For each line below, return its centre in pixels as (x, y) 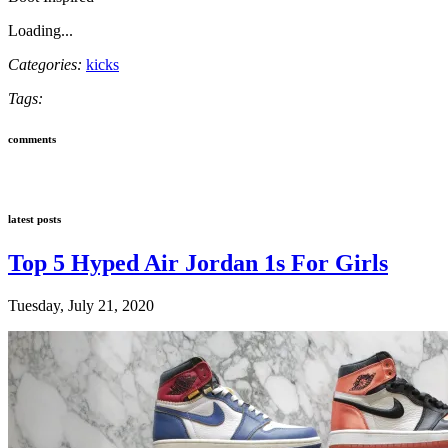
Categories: (45, 64)
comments (32, 138)
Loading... (40, 30)
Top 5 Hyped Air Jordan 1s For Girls (198, 262)
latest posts (34, 218)
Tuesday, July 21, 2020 (81, 305)
